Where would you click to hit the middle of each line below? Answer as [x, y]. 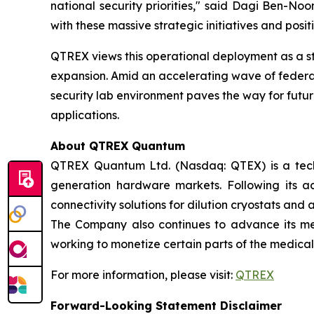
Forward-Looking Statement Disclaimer [166, 306]
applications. [85, 115]
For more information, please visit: [143, 275]
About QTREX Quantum [118, 146]
